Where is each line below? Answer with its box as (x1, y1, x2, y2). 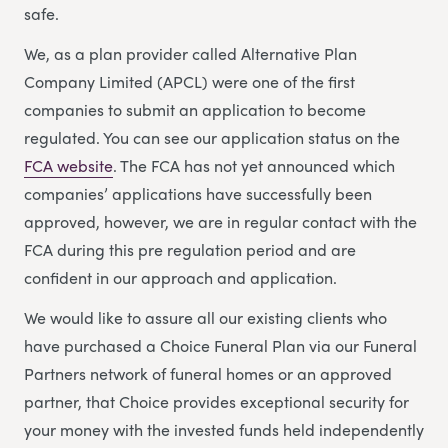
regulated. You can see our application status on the (24, 126, 400, 150)
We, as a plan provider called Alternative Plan (24, 42, 357, 66)
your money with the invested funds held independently (24, 418, 424, 442)
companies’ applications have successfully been (24, 182, 372, 206)
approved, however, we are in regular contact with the (24, 210, 417, 234)
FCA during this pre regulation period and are (24, 238, 356, 262)
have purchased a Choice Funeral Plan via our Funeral (24, 334, 417, 358)
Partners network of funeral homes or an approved (24, 362, 392, 386)
